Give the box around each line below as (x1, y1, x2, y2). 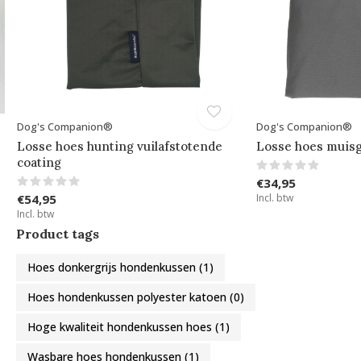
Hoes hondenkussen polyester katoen (27, 289, 230, 305)
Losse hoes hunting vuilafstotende (16, 139, 222, 155)
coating (16, 155, 61, 171)
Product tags (16, 226, 99, 243)
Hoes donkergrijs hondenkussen (27, 259, 199, 276)
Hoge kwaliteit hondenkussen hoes (27, 319, 215, 335)
